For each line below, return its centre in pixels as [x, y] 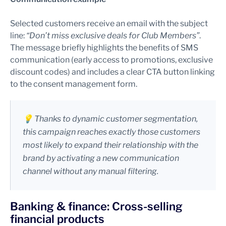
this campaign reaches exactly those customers [111, 132]
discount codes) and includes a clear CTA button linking [112, 72]
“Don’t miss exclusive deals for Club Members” [113, 36]
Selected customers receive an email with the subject [109, 23]
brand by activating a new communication [101, 158]
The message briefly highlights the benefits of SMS [104, 48]
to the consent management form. [74, 84]
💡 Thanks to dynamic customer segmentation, [110, 119]
